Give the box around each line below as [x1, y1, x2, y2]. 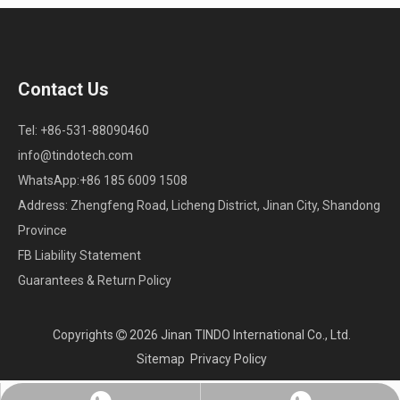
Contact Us [18, 79, 109, 101]
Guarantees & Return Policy [18, 273, 171, 288]
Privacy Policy [189, 352, 267, 367]
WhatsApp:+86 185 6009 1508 [18, 173, 187, 188]
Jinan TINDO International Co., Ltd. [157, 328, 354, 343]
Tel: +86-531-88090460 [18, 123, 149, 138]
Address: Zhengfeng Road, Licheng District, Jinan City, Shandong [18, 198, 380, 213]
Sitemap [136, 352, 185, 367]
